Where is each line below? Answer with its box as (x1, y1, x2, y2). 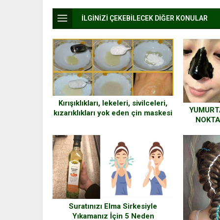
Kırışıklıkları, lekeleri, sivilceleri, (58, 99, 168, 108)
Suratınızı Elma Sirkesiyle (69, 201, 158, 211)
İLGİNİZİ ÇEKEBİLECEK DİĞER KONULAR (82, 14, 208, 22)
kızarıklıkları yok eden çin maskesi (54, 109, 173, 118)
